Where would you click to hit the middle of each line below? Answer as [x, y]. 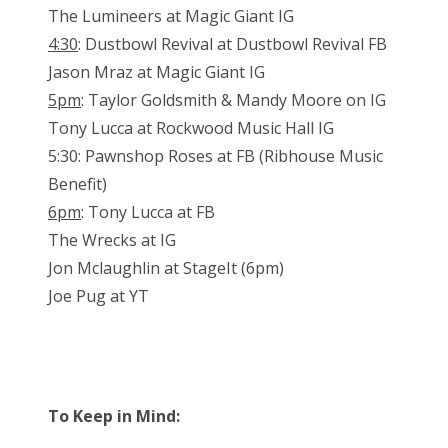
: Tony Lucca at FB [148, 212]
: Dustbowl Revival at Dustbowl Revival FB [232, 44]
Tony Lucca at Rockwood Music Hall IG [191, 128]
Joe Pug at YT [98, 296]
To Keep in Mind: [114, 416]
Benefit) [77, 184]
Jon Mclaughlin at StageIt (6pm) [166, 268]
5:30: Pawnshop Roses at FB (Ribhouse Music [215, 156]
